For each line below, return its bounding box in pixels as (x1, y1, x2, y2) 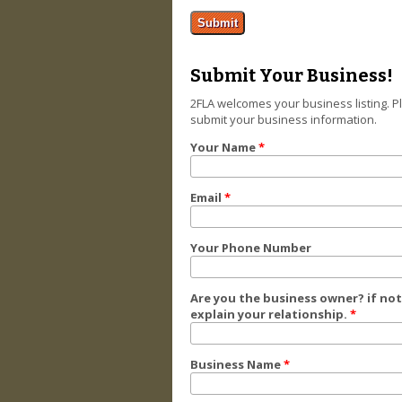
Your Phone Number (190, 239, 311, 256)
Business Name (190, 355, 284, 372)
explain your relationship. (190, 305, 350, 322)
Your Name (190, 138, 258, 155)
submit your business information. (190, 110, 377, 127)
